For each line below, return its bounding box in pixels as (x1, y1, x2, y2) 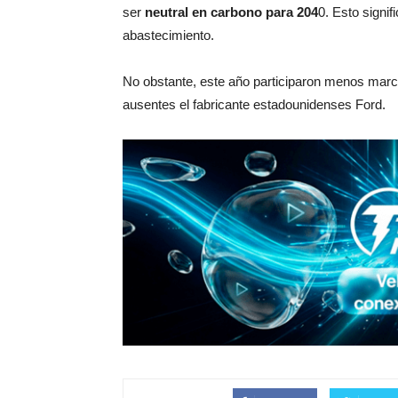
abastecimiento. (123, 28, 214, 43)
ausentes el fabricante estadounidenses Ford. (123, 97, 386, 112)
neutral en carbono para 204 (145, 4, 318, 20)
